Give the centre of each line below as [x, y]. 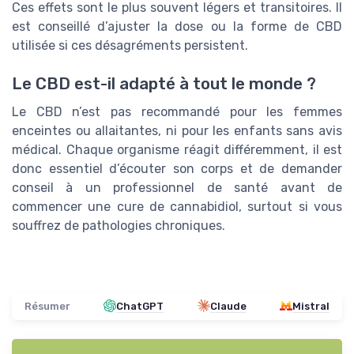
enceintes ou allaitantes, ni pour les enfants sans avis [177, 130]
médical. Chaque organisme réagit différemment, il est [177, 149]
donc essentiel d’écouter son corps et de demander [177, 168]
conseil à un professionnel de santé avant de [177, 187]
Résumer [47, 306]
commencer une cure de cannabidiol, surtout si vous [177, 206]
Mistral [311, 306]
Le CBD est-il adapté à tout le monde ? [164, 83]
